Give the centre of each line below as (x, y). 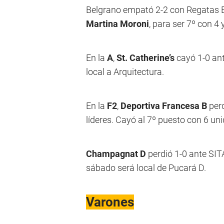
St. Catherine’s (145, 58)
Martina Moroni (117, 24)
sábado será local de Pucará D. (146, 168)
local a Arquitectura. (125, 72)
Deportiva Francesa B (164, 106)
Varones (110, 202)
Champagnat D (117, 154)
